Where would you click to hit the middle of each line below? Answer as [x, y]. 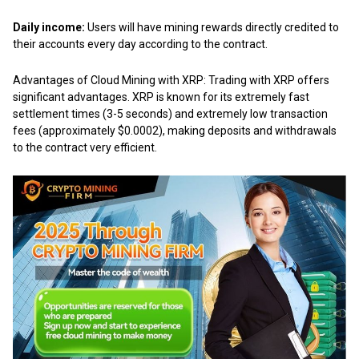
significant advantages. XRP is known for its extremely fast [161, 97]
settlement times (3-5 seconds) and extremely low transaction [170, 114]
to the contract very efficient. [85, 148]
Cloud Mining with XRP [147, 81]
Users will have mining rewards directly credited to [212, 28]
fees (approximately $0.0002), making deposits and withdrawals [175, 131]
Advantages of [52, 81]
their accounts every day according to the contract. [140, 44]
